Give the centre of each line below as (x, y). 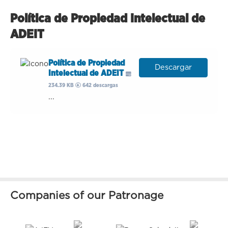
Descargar (173, 68)
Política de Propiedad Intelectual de (108, 19)
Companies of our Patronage (87, 196)
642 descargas (99, 85)
